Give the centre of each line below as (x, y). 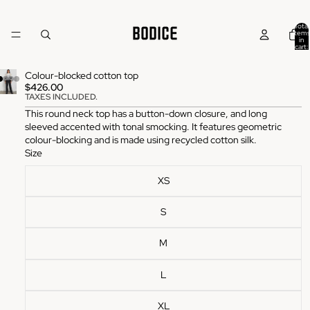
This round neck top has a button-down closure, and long (146, 113)
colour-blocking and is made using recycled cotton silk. (141, 140)
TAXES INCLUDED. (61, 97)
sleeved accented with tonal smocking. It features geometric (153, 127)
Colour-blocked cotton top (82, 75)
